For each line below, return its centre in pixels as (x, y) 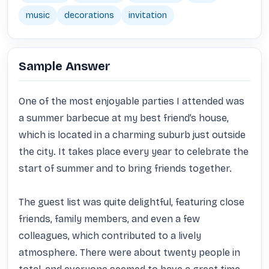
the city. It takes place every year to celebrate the (134, 152)
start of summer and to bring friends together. (125, 168)
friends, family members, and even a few (109, 219)
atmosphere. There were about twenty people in (129, 252)
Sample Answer (65, 66)
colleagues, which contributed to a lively (110, 236)
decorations (89, 15)
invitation (148, 15)
